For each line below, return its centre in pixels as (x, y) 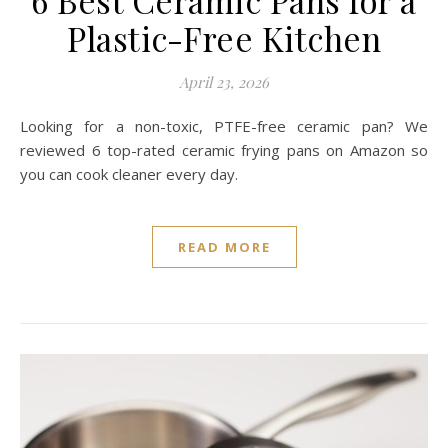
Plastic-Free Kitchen (224, 38)
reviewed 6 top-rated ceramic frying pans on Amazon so (224, 150)
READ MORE (224, 247)
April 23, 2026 (224, 82)
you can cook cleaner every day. (129, 174)
